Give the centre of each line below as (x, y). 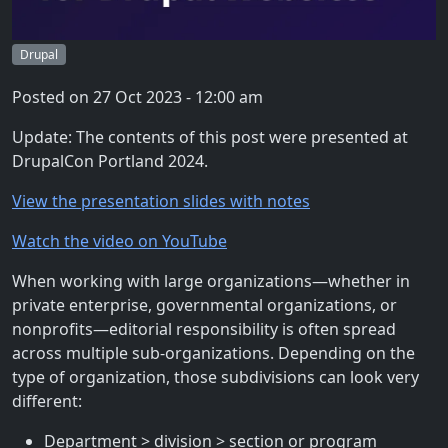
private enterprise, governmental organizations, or (204, 304)
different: (47, 400)
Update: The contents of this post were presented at (210, 136)
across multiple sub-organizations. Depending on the (213, 352)
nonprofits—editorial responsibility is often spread (204, 328)
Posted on (52, 96)
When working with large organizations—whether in (211, 280)
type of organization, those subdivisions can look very (215, 376)
